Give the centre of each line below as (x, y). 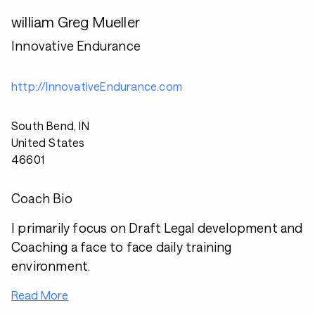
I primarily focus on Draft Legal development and (157, 228)
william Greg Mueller (76, 22)
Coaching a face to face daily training (122, 247)
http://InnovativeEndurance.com (97, 86)
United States (48, 142)
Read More (40, 295)
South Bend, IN (50, 126)
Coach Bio (42, 198)
